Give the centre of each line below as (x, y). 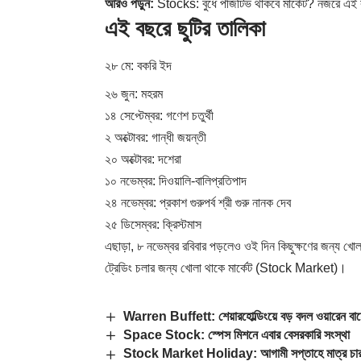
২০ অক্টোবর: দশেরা (143, 159)
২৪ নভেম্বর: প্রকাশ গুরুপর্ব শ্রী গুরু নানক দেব (198, 202)
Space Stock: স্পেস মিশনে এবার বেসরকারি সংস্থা (237, 335)
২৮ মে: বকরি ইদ (138, 65)
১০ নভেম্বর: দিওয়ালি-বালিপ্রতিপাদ (176, 180)
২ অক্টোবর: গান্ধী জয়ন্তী (156, 137)
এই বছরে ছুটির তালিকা (185, 29)
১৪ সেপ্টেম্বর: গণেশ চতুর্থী (159, 115)
